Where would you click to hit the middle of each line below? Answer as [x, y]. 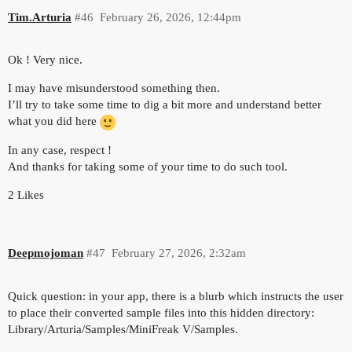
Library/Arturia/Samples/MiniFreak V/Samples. [123, 330]
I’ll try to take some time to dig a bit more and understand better [165, 105]
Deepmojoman [46, 253]
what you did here [54, 121]
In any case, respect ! [60, 150]
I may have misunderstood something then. [114, 88]
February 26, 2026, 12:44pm [170, 17]
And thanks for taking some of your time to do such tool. [148, 166]
